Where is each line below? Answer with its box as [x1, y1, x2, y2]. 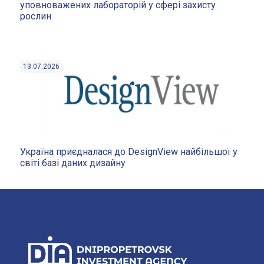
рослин [19, 10, 51, 22]
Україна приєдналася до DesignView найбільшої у [19, 146, 237, 157]
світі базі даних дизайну [19, 157, 126, 169]
